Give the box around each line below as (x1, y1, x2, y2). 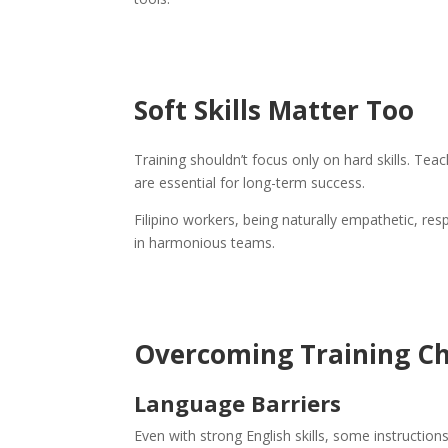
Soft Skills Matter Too (134, 92, 415, 128)
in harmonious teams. (134, 233, 276, 252)
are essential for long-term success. (134, 173, 366, 192)
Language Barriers (134, 388, 342, 418)
